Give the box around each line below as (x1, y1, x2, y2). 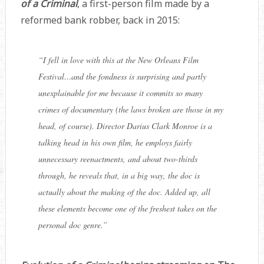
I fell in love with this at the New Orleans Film (42, 54, 199, 66)
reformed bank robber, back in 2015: (20, 14, 180, 27)
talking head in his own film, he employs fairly (38, 137, 192, 148)
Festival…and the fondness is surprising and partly (38, 71, 206, 82)
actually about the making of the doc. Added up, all (38, 186, 210, 198)
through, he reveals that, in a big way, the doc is (38, 170, 200, 181)
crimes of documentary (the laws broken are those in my (38, 104, 223, 115)
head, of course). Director (38, 120, 127, 132)
